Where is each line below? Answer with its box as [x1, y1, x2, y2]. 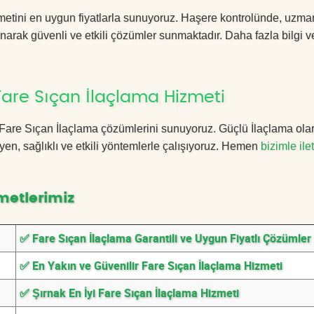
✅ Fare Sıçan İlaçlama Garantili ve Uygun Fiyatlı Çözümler [20, 231, 311, 246]
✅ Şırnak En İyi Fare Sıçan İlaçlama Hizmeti [20, 285, 239, 301]
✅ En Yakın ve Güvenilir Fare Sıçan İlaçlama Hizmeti [20, 258, 282, 273]
